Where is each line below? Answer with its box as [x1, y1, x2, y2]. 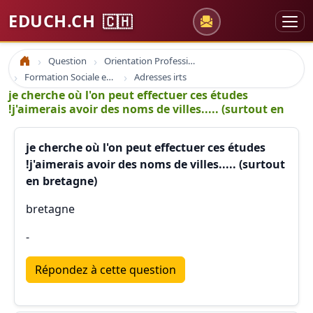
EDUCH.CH [8, 10, 100, 32]
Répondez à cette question [35, 262, 176, 277]
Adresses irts [134, 71, 187, 83]
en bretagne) [26, 173, 97, 189]
